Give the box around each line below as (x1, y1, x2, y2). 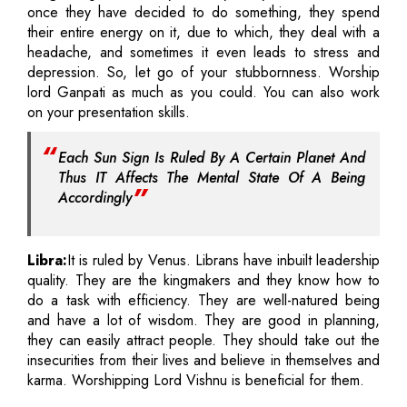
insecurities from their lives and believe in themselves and (27, 349, 380, 371)
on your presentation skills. (27, 101, 190, 123)
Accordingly (58, 186, 132, 208)
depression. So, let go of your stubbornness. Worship (27, 61, 380, 83)
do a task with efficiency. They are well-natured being (27, 289, 380, 311)
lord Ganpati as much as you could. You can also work (27, 81, 380, 103)
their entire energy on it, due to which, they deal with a (27, 21, 380, 43)
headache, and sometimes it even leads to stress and (27, 41, 380, 63)
